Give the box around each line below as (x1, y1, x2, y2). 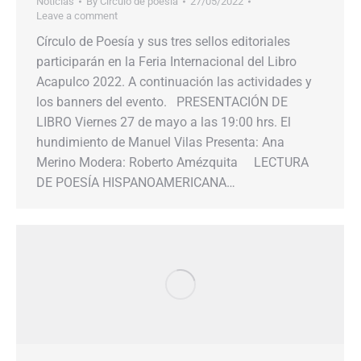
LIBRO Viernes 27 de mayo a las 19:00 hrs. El (36, 114, 291, 131)
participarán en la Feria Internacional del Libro (36, 54, 297, 70)
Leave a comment (36, 10, 118, 23)
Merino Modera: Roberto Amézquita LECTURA (36, 155, 309, 171)
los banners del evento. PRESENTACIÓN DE (36, 94, 288, 110)
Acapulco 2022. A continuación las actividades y (36, 74, 312, 90)
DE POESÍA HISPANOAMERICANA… (36, 175, 235, 191)
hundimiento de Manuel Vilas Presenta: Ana (36, 135, 284, 151)
